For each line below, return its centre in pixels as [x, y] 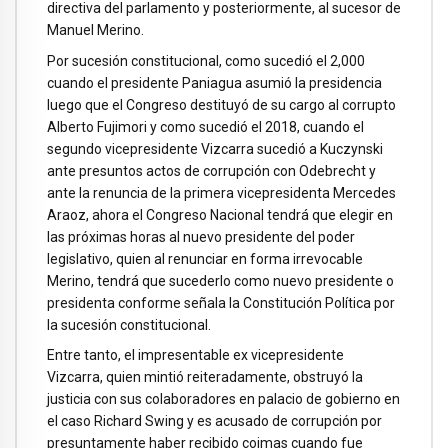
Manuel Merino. [95, 29]
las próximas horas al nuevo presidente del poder [201, 236]
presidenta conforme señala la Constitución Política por [221, 302]
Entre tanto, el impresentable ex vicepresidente [195, 355]
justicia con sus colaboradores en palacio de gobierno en [223, 399]
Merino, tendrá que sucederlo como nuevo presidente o [220, 280]
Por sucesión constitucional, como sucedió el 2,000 [206, 60]
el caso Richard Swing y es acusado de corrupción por [214, 421]
